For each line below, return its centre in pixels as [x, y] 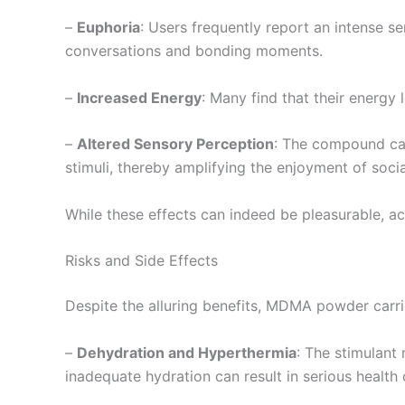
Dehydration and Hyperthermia [187, 353]
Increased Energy [139, 97]
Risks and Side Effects [141, 261]
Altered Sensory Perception [175, 144]
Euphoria [108, 28]
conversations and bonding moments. [194, 51]
